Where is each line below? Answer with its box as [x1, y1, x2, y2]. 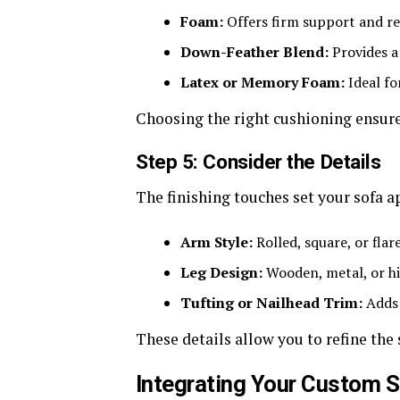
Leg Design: [180, 262, 262, 282]
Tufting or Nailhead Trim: [180, 293, 362, 312]
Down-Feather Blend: [180, 42, 329, 62]
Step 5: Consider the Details [136, 150, 381, 173]
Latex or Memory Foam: [180, 72, 345, 92]
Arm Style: [180, 232, 253, 252]
